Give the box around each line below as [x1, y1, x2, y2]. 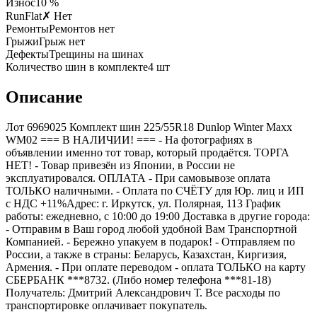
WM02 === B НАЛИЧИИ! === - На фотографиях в [6, 133, 253, 146]
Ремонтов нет [49, 22, 115, 35]
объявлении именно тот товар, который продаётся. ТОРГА [6, 146, 289, 158]
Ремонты [6, 22, 49, 35]
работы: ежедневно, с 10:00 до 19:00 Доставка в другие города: [6, 209, 310, 222]
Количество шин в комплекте [6, 60, 148, 73]
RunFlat [6, 9, 42, 22]
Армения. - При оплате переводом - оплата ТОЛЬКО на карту [6, 260, 306, 273]
